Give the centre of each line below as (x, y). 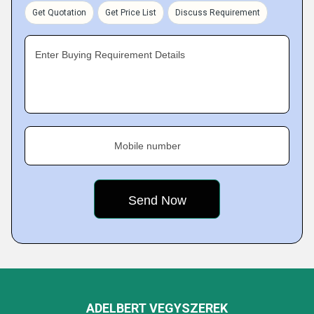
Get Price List (131, 13)
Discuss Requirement (218, 13)
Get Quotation (59, 13)
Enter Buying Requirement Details (110, 55)
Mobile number (148, 146)
